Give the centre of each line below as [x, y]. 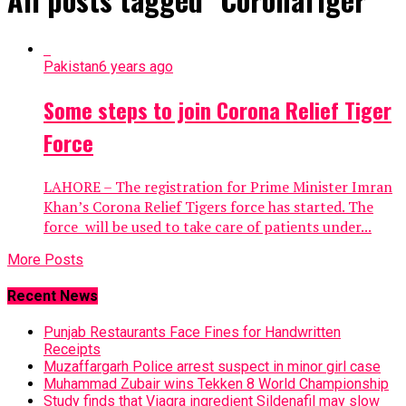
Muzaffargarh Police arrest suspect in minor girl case [212, 367]
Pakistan [71, 66]
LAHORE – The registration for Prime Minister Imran [218, 186]
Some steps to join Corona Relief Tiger [217, 109]
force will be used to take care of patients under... [208, 226]
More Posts [45, 259]
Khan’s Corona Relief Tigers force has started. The [208, 206]
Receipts [72, 350]
